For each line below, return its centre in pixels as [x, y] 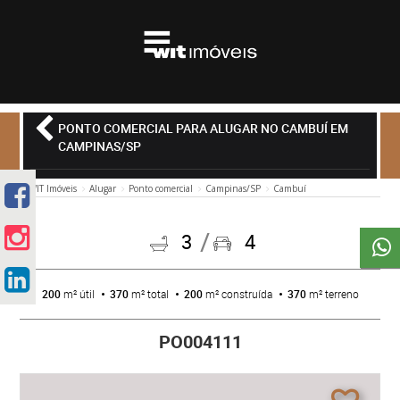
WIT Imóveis [53, 188]
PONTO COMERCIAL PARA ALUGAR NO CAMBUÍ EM [204, 128]
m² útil [79, 294]
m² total [150, 294]
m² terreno [333, 294]
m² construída [238, 294]
